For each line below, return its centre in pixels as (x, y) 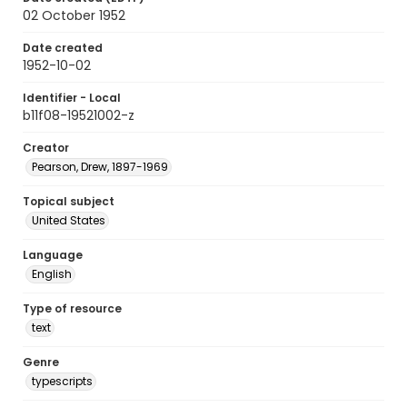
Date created (63, 48)
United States (69, 220)
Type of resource (72, 308)
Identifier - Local (72, 98)
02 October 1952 (74, 15)
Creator (46, 148)
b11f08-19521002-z (79, 115)
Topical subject (69, 201)
